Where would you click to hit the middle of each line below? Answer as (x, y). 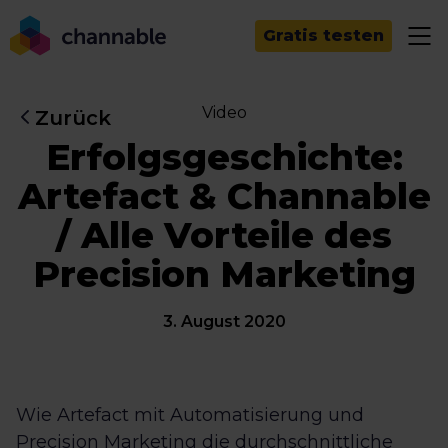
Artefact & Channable (224, 196)
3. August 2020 (224, 321)
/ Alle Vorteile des (224, 235)
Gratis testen (323, 35)
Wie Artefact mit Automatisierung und (190, 415)
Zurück (73, 118)
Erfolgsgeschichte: (224, 157)
